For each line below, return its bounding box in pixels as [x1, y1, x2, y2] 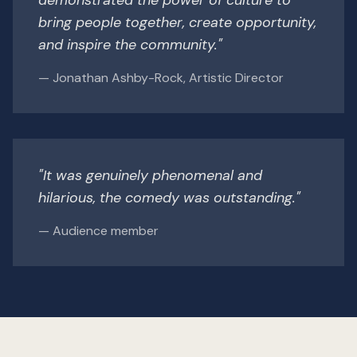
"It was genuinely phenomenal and [38, 165, 262, 185]
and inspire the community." [38, 34, 222, 54]
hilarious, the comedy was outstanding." [38, 187, 300, 207]
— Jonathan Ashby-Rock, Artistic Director [38, 69, 284, 86]
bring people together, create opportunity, [38, 12, 316, 32]
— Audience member [38, 222, 159, 239]
